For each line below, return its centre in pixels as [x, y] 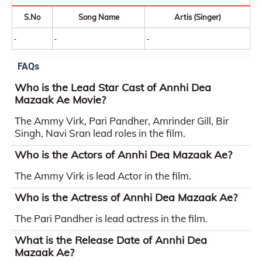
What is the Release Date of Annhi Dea [111, 240]
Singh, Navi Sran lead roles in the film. [100, 133]
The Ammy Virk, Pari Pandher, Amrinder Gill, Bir [122, 121]
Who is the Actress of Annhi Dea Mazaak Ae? [126, 197]
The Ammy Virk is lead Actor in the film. [103, 176]
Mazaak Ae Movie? [60, 100]
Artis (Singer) [197, 17]
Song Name [99, 17]
